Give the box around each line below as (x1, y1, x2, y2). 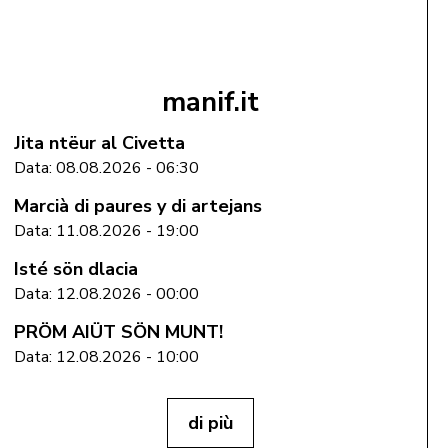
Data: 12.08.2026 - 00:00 (13, 282, 199, 305)
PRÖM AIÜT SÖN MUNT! (13, 319, 223, 344)
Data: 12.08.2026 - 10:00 (13, 345, 199, 368)
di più (187, 410, 233, 435)
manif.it (161, 83, 259, 121)
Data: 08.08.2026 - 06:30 (13, 156, 199, 179)
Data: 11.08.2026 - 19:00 (13, 219, 199, 242)
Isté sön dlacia (13, 256, 138, 281)
